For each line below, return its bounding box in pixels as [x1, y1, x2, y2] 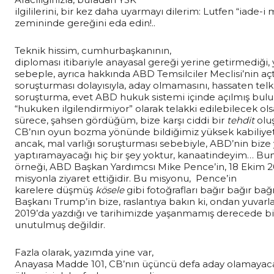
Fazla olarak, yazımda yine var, [15, 246, 154, 258]
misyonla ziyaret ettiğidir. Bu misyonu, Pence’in [15, 172, 237, 184]
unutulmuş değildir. [15, 218, 105, 231]
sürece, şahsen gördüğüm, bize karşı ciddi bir [15, 114, 227, 126]
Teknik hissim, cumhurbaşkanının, [15, 44, 171, 56]
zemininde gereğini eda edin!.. [15, 17, 155, 29]
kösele [95, 183, 124, 196]
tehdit [227, 114, 254, 126]
